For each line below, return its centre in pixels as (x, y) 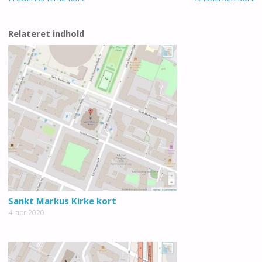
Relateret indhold (46, 33)
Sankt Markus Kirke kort (62, 201)
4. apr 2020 (26, 213)
